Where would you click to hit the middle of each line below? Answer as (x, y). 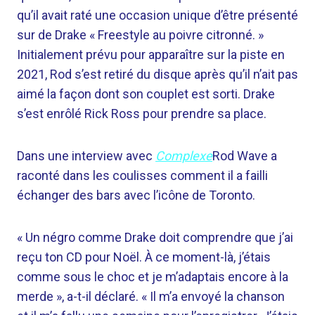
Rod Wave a (245, 156)
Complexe (184, 156)
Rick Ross (112, 114)
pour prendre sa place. (203, 114)
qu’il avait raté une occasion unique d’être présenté (157, 15)
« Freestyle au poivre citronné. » (175, 35)
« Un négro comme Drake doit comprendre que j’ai (155, 237)
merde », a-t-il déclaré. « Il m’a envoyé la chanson (151, 296)
